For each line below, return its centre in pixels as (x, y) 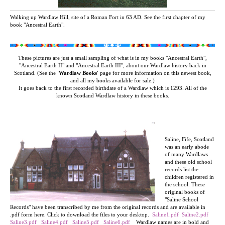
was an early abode (187, 147)
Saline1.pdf (166, 215)
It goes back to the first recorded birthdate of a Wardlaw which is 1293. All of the (113, 88)
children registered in (189, 177)
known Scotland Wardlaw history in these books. (113, 96)
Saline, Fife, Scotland (189, 139)
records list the (182, 170)
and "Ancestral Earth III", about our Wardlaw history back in (136, 66)
